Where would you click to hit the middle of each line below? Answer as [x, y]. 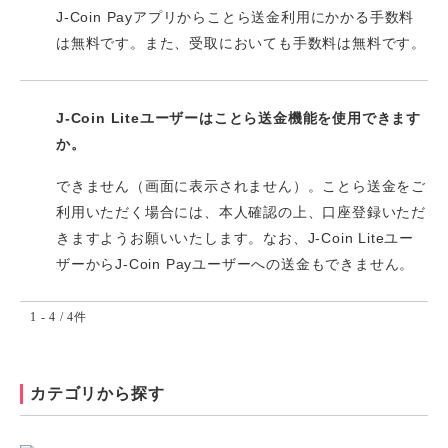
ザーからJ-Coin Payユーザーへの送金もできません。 [235, 264]
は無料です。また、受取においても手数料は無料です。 [241, 43]
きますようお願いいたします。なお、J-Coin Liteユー [235, 238]
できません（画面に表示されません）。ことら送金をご [241, 186]
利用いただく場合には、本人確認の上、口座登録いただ [241, 212]
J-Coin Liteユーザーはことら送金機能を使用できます [239, 118]
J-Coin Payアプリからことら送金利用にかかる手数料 [235, 17]
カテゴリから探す [97, 393]
